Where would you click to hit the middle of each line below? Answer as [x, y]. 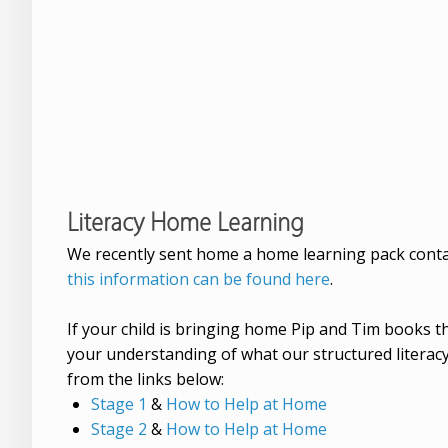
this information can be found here [198, 279]
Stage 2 [119, 429]
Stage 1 [119, 404]
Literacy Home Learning [185, 221]
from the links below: [145, 379]
